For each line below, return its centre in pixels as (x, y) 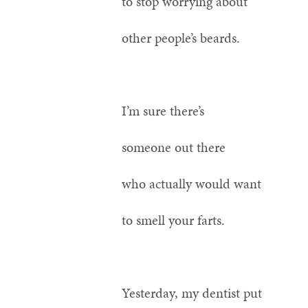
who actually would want (191, 184)
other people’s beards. (181, 38)
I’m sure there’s (163, 111)
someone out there (174, 147)
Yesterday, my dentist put (192, 293)
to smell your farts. (173, 220)
